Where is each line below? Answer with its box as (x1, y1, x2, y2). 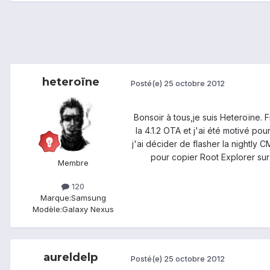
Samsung (71, 193, 106, 203)
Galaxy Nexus (61, 204, 114, 215)
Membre (57, 158, 89, 168)
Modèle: (32, 204, 62, 215)
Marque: (40, 193, 71, 203)
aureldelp (43, 251, 98, 265)
